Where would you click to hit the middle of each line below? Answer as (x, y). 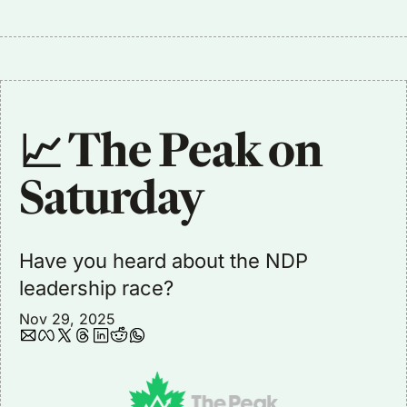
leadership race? (96, 288)
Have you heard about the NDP (164, 261)
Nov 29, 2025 (67, 319)
